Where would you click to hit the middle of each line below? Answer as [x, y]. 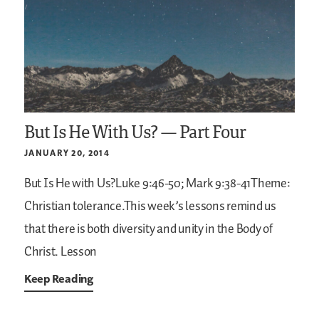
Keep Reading [59, 279]
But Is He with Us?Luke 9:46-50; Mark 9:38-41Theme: [157, 184]
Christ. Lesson [61, 252]
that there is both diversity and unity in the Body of [148, 230]
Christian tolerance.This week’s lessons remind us [150, 207]
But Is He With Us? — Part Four [135, 132]
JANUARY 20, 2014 [67, 153]
